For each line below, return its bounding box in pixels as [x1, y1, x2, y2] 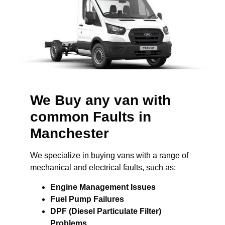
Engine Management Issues [50, 182, 156, 191]
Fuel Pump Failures [50, 194, 124, 203]
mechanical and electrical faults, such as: [30, 163, 176, 172]
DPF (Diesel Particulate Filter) [50, 206, 161, 215]
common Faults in [30, 109, 151, 125]
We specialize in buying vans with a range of [30, 151, 188, 160]
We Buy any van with [30, 92, 171, 108]
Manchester [30, 126, 109, 142]
